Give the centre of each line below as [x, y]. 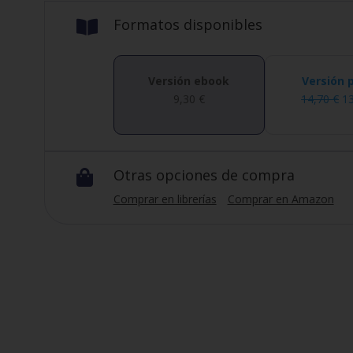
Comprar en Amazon [281, 199]
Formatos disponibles [188, 24]
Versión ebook [189, 80]
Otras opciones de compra [204, 175]
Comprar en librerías [165, 199]
